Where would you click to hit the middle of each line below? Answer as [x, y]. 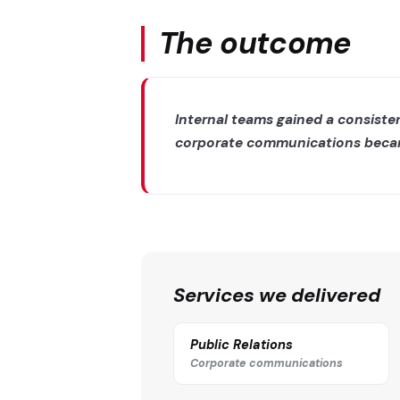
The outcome [255, 44]
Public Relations [242, 344]
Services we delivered [277, 295]
